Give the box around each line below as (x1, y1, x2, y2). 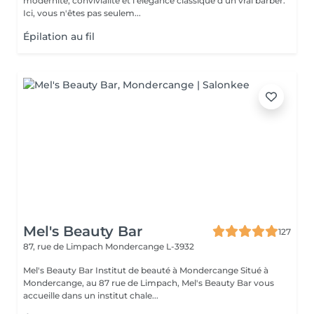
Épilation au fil (23, 30, 95, 43)
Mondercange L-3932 (105, 241, 194, 252)
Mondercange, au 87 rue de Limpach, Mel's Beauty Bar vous (23, 278, 274, 288)
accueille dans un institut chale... (23, 290, 158, 301)
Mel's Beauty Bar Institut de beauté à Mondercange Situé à (23, 265, 95, 275)
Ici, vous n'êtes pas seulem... (23, 8, 141, 18)
